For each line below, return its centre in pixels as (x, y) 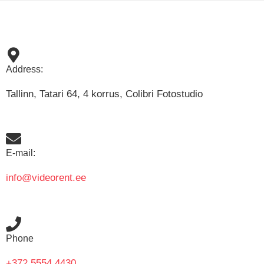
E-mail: (21, 153)
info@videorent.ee (46, 177)
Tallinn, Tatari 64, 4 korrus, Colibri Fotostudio (104, 94)
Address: (24, 69)
